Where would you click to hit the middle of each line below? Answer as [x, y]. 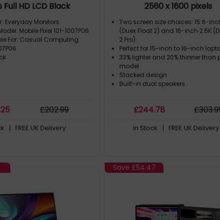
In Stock [145, 128]
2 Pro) [128, 40]
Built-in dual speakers [152, 84]
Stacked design [143, 75]
